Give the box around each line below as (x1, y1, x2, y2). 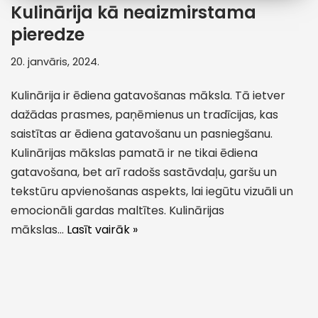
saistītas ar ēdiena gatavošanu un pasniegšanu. (11, 125, 273, 142)
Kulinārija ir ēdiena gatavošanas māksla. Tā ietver (11, 87, 285, 104)
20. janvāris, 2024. (11, 54, 99, 69)
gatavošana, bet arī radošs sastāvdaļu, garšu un (11, 163, 277, 180)
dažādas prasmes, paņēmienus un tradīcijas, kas (11, 106, 278, 123)
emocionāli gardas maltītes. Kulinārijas (11, 202, 224, 219)
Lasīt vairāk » (67, 221, 138, 238)
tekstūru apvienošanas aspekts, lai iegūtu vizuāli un (11, 182, 293, 199)
